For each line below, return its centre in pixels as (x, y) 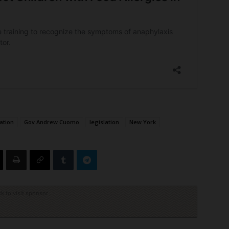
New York (143, 122)
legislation (104, 122)
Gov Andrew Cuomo (52, 122)
